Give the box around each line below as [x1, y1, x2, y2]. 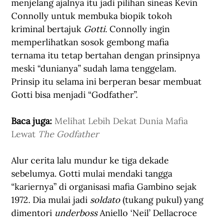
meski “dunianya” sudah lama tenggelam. [11, 62, 179, 74]
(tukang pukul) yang [120, 194, 206, 205]
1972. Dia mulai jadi [11, 194, 90, 205]
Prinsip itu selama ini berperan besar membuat [11, 75, 204, 87]
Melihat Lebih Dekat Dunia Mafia [54, 115, 190, 127]
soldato [90, 194, 120, 205]
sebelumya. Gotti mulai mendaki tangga [11, 167, 175, 179]
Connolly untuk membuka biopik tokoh [11, 10, 175, 21]
